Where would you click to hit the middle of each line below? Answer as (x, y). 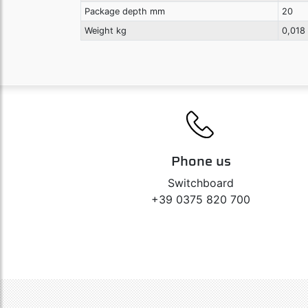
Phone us (201, 161)
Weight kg (105, 31)
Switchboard (201, 183)
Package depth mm (124, 12)
